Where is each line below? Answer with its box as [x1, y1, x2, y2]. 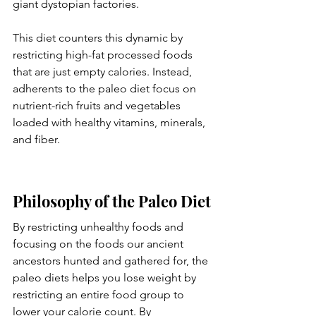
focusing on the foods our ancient [13, 237, 186, 250]
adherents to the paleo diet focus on [13, 82, 199, 95]
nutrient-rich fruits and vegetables [13, 99, 183, 112]
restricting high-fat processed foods [13, 48, 195, 61]
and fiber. [13, 133, 63, 146]
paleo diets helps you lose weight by [13, 271, 199, 284]
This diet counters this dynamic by [13, 31, 186, 44]
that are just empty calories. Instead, [13, 65, 195, 78]
